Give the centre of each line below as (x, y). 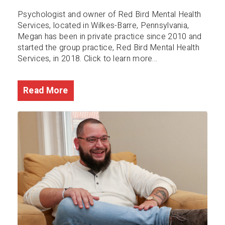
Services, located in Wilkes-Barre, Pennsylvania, (103, 25)
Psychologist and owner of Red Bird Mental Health (109, 14)
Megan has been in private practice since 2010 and (110, 36)
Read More (46, 90)
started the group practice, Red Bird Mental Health (108, 47)
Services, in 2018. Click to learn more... (88, 59)
